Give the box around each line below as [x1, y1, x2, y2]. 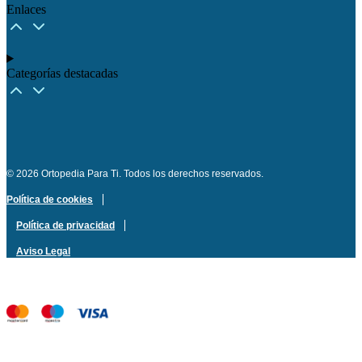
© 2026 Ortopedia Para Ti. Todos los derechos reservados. [6, 167, 263, 179]
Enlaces [6, 2, 46, 16]
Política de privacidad [16, 219, 115, 231]
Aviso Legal [16, 245, 70, 257]
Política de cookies [6, 193, 93, 205]
